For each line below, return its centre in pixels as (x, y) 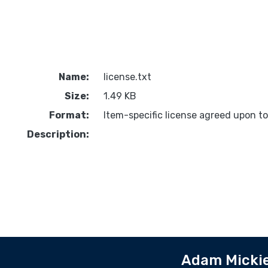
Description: (58, 135)
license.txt (127, 77)
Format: (69, 115)
